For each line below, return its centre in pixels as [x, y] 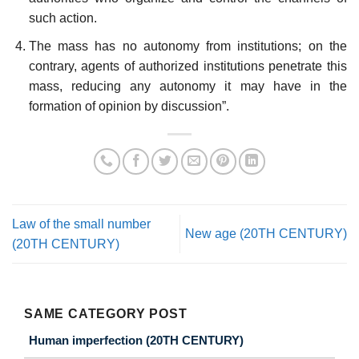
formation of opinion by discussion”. [129, 106]
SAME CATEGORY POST [106, 314]
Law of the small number [81, 224]
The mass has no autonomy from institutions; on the [188, 46]
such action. [63, 18]
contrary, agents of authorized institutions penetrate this [188, 66]
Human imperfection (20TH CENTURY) [136, 341]
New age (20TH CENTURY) [266, 234]
